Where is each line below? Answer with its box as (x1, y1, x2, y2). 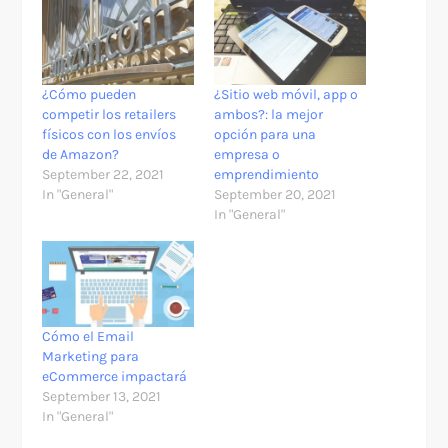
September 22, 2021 (42, 165, 165, 183)
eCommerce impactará (42, 368, 188, 386)
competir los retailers (42, 105, 177, 123)
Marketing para (42, 348, 140, 366)
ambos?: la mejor (214, 105, 323, 123)
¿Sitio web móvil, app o (214, 85, 358, 103)
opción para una (214, 125, 316, 143)
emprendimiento (214, 165, 319, 183)
